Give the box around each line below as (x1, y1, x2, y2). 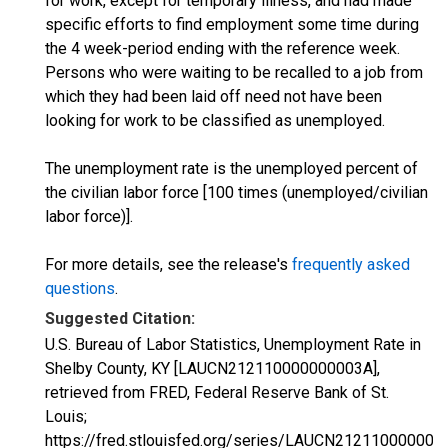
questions (45, 279, 115, 298)
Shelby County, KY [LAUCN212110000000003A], (45, 359, 380, 378)
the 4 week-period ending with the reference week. (45, 39, 400, 58)
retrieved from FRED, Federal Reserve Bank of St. (45, 383, 389, 402)
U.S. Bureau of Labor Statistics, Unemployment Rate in (45, 335, 421, 354)
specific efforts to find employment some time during (45, 15, 419, 34)
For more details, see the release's (45, 255, 292, 274)
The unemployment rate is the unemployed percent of (45, 159, 418, 178)
